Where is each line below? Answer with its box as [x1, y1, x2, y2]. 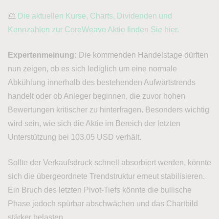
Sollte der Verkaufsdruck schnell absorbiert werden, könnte [8, 158, 211, 167]
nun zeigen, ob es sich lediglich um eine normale [8, 64, 177, 73]
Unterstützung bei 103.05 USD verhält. [8, 132, 141, 141]
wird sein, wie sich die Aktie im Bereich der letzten [8, 119, 180, 128]
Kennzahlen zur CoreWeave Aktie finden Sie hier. [8, 25, 179, 34]
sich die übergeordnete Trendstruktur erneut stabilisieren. [8, 172, 205, 180]
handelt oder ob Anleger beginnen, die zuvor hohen [8, 91, 185, 100]
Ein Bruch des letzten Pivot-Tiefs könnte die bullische [8, 185, 192, 194]
